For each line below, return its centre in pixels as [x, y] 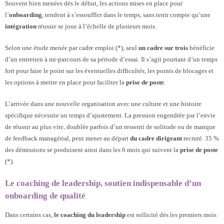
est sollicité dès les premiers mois [171, 214]
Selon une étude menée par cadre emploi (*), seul [72, 47]
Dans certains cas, [29, 214]
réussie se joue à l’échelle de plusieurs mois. [96, 26]
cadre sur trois [168, 47]
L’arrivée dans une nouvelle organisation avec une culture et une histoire [103, 103]
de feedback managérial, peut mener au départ [67, 138]
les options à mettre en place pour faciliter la [65, 82]
